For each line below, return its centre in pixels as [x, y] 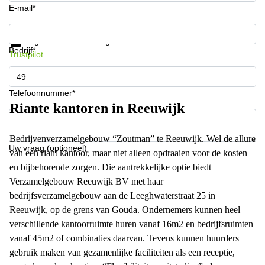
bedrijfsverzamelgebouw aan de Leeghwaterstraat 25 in [112, 195]
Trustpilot [26, 54]
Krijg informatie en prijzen [56, 28]
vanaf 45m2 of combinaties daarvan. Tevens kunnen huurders [124, 238]
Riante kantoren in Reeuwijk [97, 108]
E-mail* [22, 8]
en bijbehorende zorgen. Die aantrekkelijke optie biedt [110, 167]
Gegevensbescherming [67, 41]
